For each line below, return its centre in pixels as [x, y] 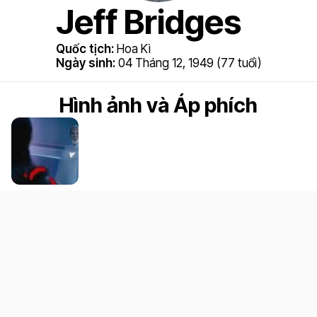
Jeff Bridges [148, 22]
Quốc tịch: [85, 49]
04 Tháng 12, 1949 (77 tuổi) [190, 63]
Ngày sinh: [85, 63]
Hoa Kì [133, 49]
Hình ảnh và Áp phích [158, 105]
